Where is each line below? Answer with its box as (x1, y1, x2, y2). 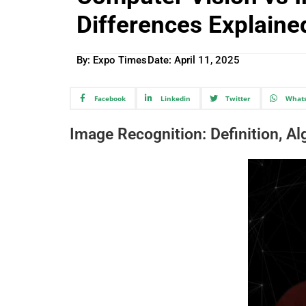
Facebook (94, 93, 126, 103)
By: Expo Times (76, 54, 148, 67)
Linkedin (160, 93, 191, 103)
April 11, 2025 (174, 54, 240, 67)
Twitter (225, 93, 251, 103)
